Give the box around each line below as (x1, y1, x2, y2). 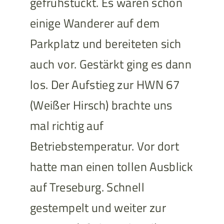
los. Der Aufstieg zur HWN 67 (29, 75, 180, 94)
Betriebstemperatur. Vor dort (29, 137, 179, 155)
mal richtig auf (29, 116, 104, 135)
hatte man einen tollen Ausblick (29, 157, 193, 176)
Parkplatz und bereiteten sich (29, 34, 181, 53)
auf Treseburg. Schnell (29, 178, 144, 196)
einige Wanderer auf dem (29, 14, 160, 32)
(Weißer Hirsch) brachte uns (29, 96, 172, 114)
